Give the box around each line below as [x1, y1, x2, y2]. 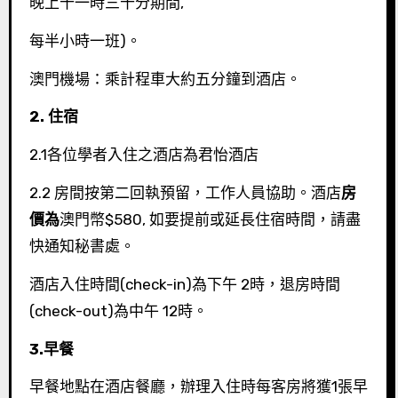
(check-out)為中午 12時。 [28, 301, 208, 320]
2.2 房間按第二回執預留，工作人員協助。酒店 [28, 183, 341, 202]
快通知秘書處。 [28, 236, 135, 255]
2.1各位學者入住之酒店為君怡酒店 [28, 146, 259, 164]
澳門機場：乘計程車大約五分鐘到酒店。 [28, 69, 301, 88]
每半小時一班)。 [28, 31, 141, 50]
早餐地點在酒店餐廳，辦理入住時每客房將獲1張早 [28, 378, 368, 396]
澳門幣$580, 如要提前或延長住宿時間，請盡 [59, 210, 361, 228]
